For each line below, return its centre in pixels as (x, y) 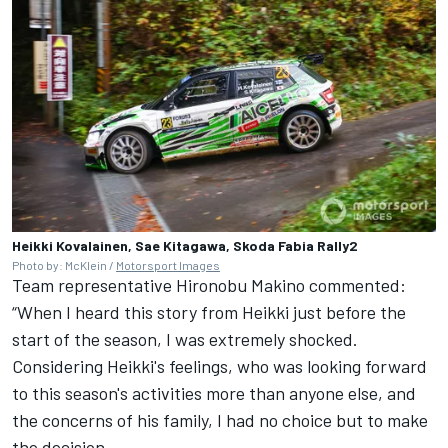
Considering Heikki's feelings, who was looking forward (219, 365)
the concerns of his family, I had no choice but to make (220, 419)
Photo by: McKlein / (64, 264)
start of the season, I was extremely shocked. (185, 338)
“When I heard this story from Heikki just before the (209, 311)
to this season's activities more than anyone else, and (214, 392)
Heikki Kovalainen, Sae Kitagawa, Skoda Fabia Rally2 (185, 245)
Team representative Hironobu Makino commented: (209, 284)
